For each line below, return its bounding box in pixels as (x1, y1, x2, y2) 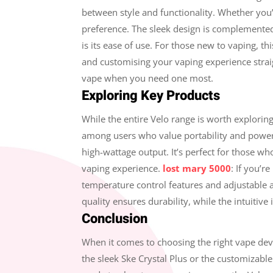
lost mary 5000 (163, 161, 232, 174)
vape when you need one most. (82, 71, 214, 84)
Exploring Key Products (82, 85, 221, 105)
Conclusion (82, 208, 148, 229)
